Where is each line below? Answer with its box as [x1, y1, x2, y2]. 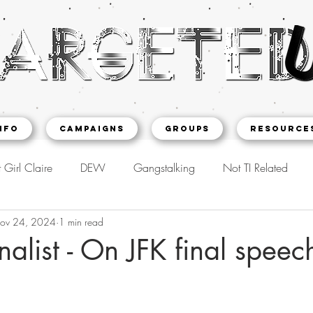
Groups [165, 124, 210, 133]
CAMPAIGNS [59, 124, 124, 133]
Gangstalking [133, 160, 195, 175]
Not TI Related [223, 160, 288, 175]
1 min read [59, 214, 103, 228]
